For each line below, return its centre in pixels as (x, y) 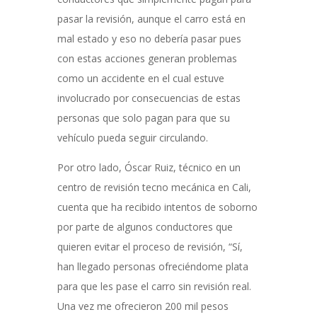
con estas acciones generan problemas (147, 59)
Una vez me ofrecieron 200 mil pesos (143, 306)
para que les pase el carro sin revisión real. (154, 287)
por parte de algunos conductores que (145, 227)
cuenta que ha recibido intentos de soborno (157, 207)
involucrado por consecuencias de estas (149, 98)
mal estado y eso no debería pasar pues (149, 39)
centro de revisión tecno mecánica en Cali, (154, 188)
